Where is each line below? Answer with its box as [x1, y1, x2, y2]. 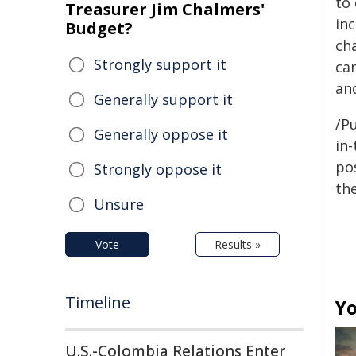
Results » [215, 237, 261, 252]
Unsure [94, 195, 144, 214]
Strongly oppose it [94, 160, 222, 179]
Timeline [65, 292, 130, 313]
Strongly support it [94, 55, 226, 74]
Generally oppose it [94, 125, 228, 144]
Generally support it [94, 90, 233, 109]
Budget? [65, 17, 133, 39]
